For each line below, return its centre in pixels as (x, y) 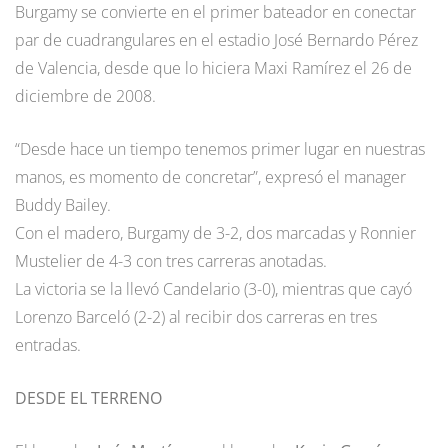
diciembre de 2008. (85, 95)
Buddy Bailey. (63, 204)
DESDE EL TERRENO (88, 397)
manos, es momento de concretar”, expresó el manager (210, 176)
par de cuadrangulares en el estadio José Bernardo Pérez (216, 39)
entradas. (48, 344)
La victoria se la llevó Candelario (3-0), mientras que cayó (213, 288)
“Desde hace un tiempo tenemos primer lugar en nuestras (220, 148)
